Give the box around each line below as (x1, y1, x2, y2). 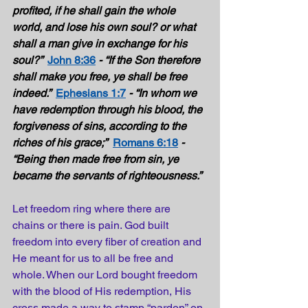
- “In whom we (129, 87, 199, 100)
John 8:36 (47, 54, 96, 67)
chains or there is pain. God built (12, 219, 171, 232)
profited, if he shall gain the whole (12, 4, 178, 17)
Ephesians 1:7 (56, 87, 126, 100)
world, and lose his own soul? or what (12, 21, 198, 34)
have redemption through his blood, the (12, 103, 205, 116)
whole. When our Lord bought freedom (12, 268, 200, 281)
